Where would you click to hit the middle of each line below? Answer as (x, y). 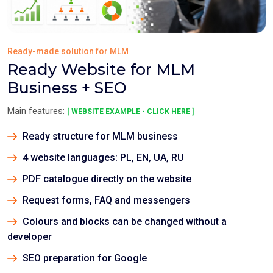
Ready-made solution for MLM (68, 51)
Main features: (37, 111)
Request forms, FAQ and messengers (105, 200)
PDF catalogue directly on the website (106, 179)
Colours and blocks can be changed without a (123, 221)
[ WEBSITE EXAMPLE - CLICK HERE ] (130, 111)
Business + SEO (67, 87)
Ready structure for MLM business (99, 136)
